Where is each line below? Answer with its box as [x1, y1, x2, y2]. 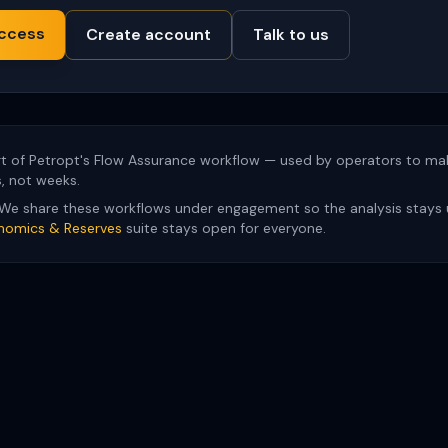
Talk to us [253, 24, 329, 45]
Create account [86, 24, 211, 45]
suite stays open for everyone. [122, 219, 326, 237]
